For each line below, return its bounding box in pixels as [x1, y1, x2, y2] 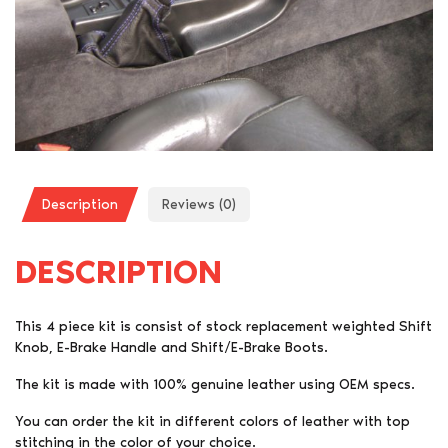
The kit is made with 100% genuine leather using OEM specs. [15, 375, 415, 393]
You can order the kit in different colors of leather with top [15, 412, 410, 430]
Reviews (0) [162, 195, 236, 213]
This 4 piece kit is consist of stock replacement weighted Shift [15, 317, 432, 335]
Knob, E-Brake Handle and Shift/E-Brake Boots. [15, 338, 328, 356]
